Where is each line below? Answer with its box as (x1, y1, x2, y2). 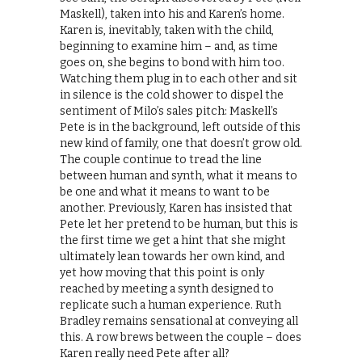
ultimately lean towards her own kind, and (60, 249, 284, 263)
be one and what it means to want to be (60, 184, 270, 199)
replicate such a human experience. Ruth (60, 297, 281, 312)
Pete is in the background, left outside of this (60, 120, 301, 134)
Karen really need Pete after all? (60, 346, 229, 360)
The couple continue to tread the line (60, 152, 262, 166)
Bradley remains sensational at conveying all (60, 314, 298, 328)
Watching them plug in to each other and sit (60, 71, 297, 86)
